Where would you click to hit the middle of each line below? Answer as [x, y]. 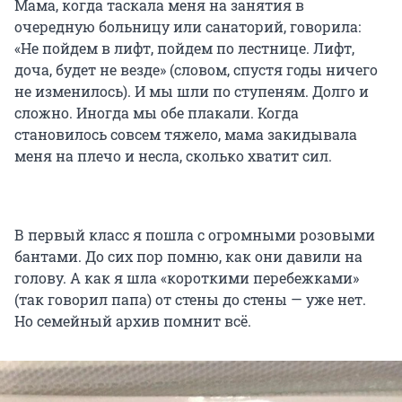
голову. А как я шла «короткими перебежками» [187, 278]
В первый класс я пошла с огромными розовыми [195, 235]
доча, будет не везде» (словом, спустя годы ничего [196, 70]
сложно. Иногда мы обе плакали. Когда [157, 113]
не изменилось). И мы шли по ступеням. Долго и [192, 92]
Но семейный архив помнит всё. [133, 321]
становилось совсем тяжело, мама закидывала [186, 135]
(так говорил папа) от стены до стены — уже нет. [190, 300]
